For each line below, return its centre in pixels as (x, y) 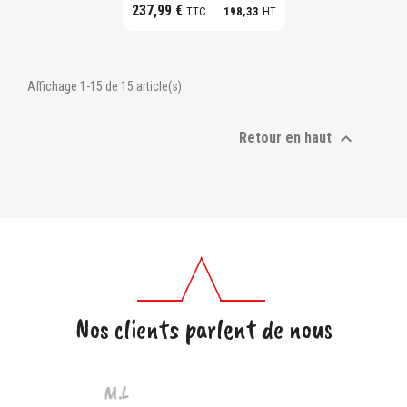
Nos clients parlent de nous (203, 329)
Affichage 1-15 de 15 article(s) (104, 86)
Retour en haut (287, 138)
